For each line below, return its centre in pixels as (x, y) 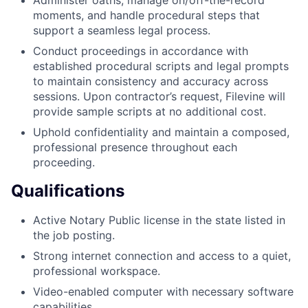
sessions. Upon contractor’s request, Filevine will (159, 96)
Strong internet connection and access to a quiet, (162, 255)
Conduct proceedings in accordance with (141, 51)
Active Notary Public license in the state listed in (159, 220)
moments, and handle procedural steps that (146, 15)
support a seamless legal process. (122, 30)
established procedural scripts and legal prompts (161, 66)
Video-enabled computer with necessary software (163, 291)
